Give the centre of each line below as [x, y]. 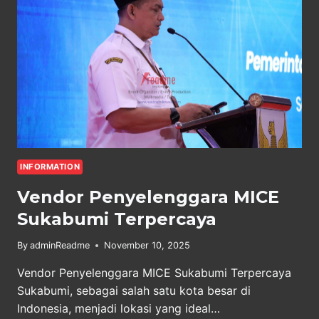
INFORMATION [50, 167]
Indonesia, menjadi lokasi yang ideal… [119, 309]
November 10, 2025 [147, 246]
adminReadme [60, 246]
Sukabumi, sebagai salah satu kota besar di [134, 291]
